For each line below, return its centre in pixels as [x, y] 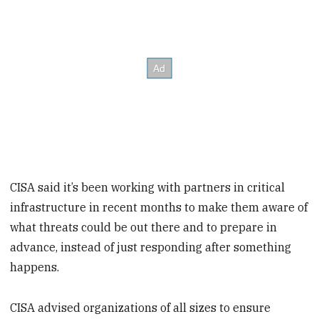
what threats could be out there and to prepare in [144, 228]
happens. [35, 267]
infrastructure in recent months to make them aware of [159, 208]
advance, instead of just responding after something [151, 247]
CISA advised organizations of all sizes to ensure [141, 308]
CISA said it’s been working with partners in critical [148, 188]
